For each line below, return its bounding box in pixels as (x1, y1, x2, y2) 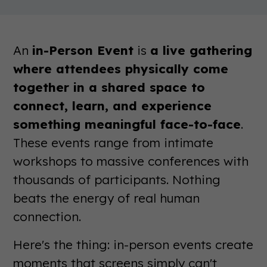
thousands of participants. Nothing (13, 172, 221, 187)
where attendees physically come (13, 61, 229, 76)
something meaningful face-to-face (13, 116, 241, 132)
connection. (13, 209, 82, 224)
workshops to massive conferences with (13, 153, 249, 169)
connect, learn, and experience (13, 98, 212, 113)
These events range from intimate (13, 135, 214, 150)
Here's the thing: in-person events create (13, 237, 254, 252)
